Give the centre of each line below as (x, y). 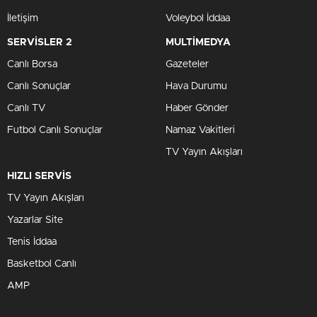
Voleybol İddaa (198, 18)
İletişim (23, 18)
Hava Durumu (196, 86)
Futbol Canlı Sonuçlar (55, 130)
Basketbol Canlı (42, 264)
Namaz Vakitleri (200, 130)
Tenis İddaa (32, 242)
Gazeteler (187, 64)
